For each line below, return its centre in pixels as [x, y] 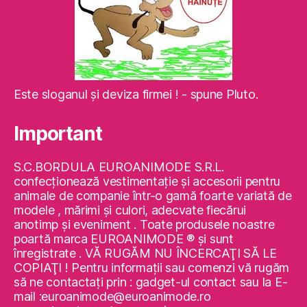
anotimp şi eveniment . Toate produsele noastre [144, 225]
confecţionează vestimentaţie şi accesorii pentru [147, 182]
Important [58, 134]
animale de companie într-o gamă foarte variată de [153, 196]
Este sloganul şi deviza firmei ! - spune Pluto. [136, 95]
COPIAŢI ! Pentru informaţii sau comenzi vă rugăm [152, 268]
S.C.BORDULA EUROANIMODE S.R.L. [119, 167]
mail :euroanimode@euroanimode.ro [112, 297]
